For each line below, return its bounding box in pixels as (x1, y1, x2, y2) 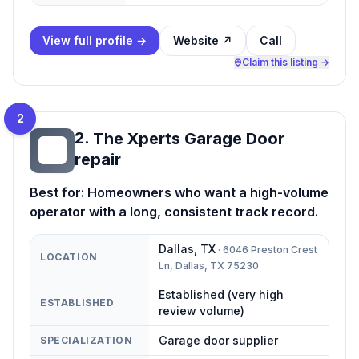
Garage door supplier (159, 333, 278, 347)
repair (75, 149, 121, 169)
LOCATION (40, 250, 98, 263)
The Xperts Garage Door (93, 128, 284, 148)
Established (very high (159, 287, 284, 301)
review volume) (159, 303, 244, 317)
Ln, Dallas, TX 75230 (159, 259, 259, 272)
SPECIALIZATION (40, 333, 133, 346)
